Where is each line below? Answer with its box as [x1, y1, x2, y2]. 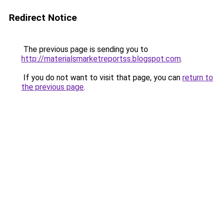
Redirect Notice [9, 12, 77, 23]
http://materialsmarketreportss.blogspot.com [21, 54, 181, 63]
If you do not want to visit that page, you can [21, 73, 182, 82]
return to [182, 73, 213, 82]
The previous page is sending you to [21, 45, 148, 54]
